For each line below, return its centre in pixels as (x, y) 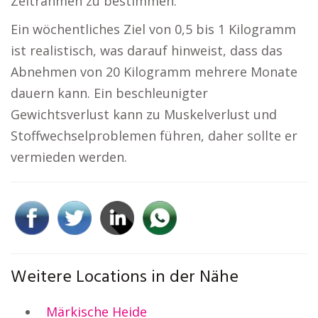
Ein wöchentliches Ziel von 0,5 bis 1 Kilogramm (153, 29)
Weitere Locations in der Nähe (125, 278)
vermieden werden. (69, 157)
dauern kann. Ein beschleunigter (109, 93)
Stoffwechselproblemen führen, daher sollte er (154, 136)
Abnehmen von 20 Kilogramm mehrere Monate (154, 72)
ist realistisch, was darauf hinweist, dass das (147, 50)
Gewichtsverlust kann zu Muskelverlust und (144, 114)
